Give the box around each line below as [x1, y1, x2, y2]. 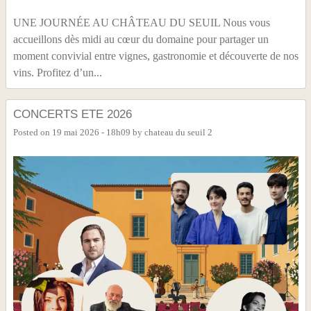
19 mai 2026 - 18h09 [51, 127, 131, 137]
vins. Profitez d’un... [12, 66, 102, 78]
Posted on [12, 127, 52, 137]
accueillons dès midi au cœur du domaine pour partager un [12, 33, 269, 45]
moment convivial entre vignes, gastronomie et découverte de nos [12, 49, 299, 62]
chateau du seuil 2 [144, 127, 212, 137]
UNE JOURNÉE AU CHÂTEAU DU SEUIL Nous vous [12, 16, 270, 28]
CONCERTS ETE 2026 [12, 106, 132, 121]
